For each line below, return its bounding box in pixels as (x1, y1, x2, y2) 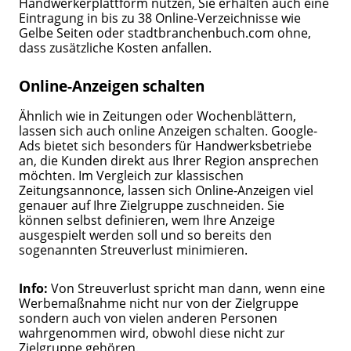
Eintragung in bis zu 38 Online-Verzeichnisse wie (19, 9, 302, 27)
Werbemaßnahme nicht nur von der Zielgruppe (19, 293, 299, 312)
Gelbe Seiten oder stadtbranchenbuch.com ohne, (19, 24, 312, 42)
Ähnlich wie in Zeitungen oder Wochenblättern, (19, 107, 297, 125)
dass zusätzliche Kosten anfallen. (19, 38, 215, 57)
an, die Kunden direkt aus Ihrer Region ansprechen (19, 151, 320, 170)
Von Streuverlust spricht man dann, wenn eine (51, 278, 326, 297)
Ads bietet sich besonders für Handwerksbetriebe (19, 136, 313, 155)
